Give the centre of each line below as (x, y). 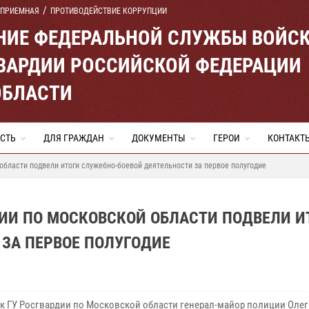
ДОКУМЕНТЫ (159, 138)
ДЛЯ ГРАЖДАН (74, 138)
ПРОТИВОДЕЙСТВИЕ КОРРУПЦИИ (109, 11)
